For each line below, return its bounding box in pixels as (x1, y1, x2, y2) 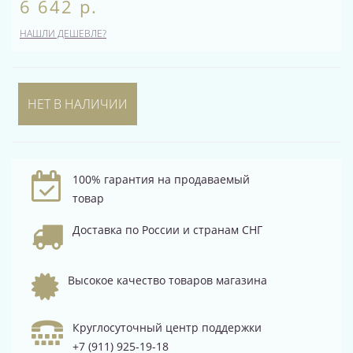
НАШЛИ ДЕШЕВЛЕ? (20, 27, 106, 40)
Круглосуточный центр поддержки (72, 320, 262, 335)
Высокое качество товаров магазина (68, 273, 267, 288)
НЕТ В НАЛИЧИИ (28, 95, 128, 113)
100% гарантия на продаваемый (72, 172, 250, 187)
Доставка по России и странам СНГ (72, 222, 262, 237)
